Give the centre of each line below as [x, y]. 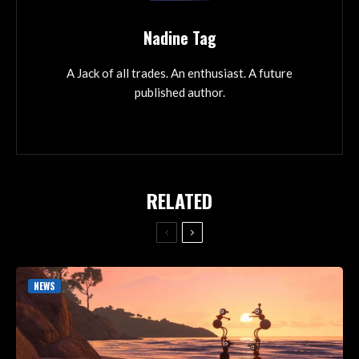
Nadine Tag [179, 37]
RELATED [179, 200]
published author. [179, 92]
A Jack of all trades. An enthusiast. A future [179, 73]
